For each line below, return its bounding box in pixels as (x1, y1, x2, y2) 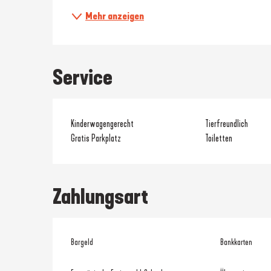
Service (53, 65, 113, 90)
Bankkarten (220, 237, 252, 247)
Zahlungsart (53, 184, 149, 209)
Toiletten (204, 132, 232, 144)
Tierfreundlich (204, 118, 248, 129)
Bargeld (71, 237, 94, 247)
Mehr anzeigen (85, 10, 145, 22)
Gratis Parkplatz (71, 132, 122, 144)
